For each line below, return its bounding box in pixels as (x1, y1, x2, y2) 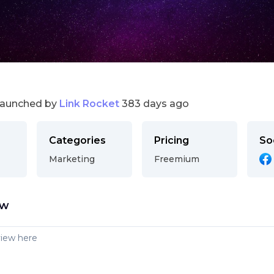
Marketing (49, 154, 95, 165)
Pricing (154, 135, 189, 146)
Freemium (154, 154, 199, 165)
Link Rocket (59, 98, 119, 109)
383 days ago (122, 98, 189, 109)
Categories (49, 135, 106, 146)
